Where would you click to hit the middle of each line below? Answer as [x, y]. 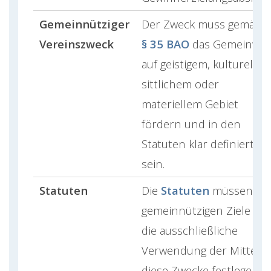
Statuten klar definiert [198, 143]
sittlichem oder [180, 83]
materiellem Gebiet [190, 103]
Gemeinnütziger [84, 24]
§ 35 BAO [165, 44]
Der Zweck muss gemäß [201, 24]
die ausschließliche [190, 230]
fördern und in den [191, 123]
